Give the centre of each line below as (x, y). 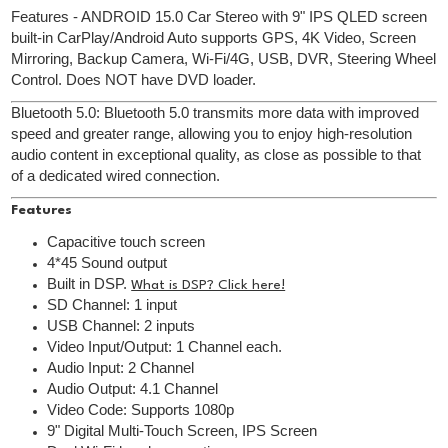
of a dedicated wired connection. (116, 176)
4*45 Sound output (107, 263)
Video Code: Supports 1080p (141, 410)
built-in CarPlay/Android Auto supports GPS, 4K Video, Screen (214, 38)
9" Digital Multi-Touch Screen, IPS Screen (182, 431)
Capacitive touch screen (126, 242)
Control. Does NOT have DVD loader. (134, 80)
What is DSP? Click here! (208, 285)
